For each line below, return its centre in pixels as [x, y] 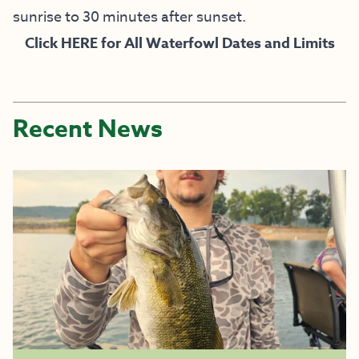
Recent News [88, 130]
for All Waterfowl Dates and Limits [216, 44]
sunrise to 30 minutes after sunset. [129, 18]
